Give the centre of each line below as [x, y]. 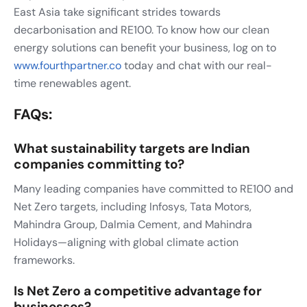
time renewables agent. [72, 83]
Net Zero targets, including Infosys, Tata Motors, [133, 206]
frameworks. [44, 260]
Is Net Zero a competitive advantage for [138, 291]
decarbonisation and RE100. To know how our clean [142, 29]
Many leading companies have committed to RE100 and [153, 188]
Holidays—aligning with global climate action [126, 242]
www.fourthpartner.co [67, 65]
